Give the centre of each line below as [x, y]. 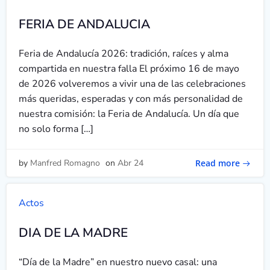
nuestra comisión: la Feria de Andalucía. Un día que [129, 114]
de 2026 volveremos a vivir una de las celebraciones [132, 84]
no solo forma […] [56, 129]
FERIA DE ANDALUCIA [84, 24]
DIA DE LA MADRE [73, 233]
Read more [218, 163]
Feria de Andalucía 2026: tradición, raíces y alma [124, 54]
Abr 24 [130, 163]
